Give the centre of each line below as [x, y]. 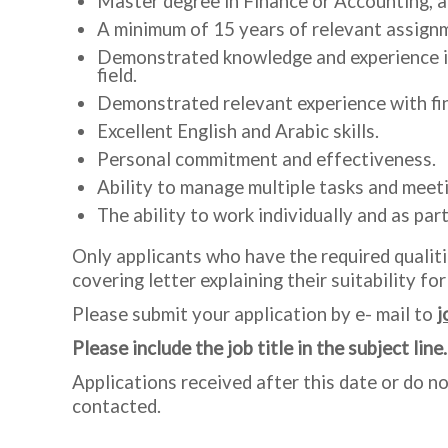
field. [117, 75]
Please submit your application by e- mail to [254, 314]
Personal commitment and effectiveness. [266, 159]
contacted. [116, 406]
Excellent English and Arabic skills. [238, 131]
